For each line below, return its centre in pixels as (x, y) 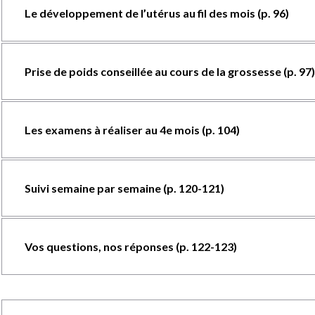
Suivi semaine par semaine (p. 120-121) (124, 188)
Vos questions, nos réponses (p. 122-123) (130, 246)
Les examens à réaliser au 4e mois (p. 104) (132, 130)
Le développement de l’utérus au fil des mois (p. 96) (156, 13)
